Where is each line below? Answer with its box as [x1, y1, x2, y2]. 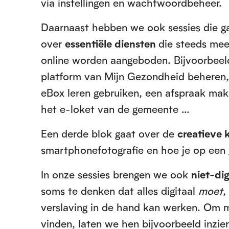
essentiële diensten [65, 37, 158, 50]
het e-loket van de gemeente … [41, 102, 193, 116]
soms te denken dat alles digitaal [41, 184, 198, 197]
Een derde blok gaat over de [41, 127, 177, 140]
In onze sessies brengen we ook [41, 168, 191, 181]
